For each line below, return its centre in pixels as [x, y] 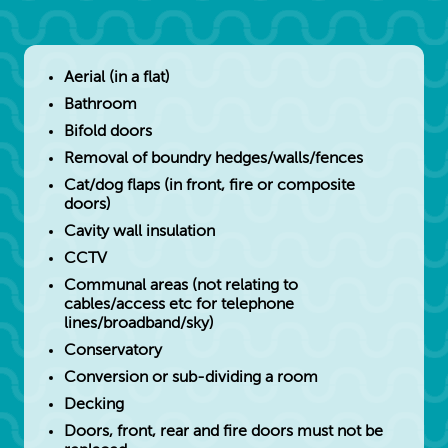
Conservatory [113, 350]
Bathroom [100, 104]
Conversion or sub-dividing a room [191, 377]
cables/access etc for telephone [179, 304]
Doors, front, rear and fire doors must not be [223, 431]
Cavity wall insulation [139, 231]
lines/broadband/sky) [139, 323]
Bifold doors [108, 131]
